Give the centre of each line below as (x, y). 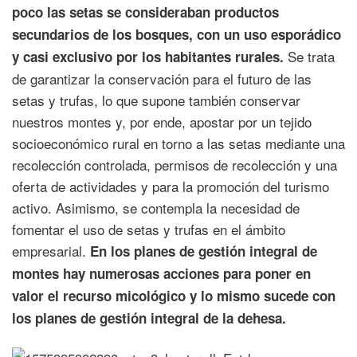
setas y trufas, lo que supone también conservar (156, 100)
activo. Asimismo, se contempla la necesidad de (156, 208)
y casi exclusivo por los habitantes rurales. (150, 57)
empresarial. (51, 251)
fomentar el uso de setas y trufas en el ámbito (149, 229)
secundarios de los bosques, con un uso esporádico (177, 35)
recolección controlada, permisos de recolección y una (175, 165)
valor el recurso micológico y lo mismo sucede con (174, 296)
